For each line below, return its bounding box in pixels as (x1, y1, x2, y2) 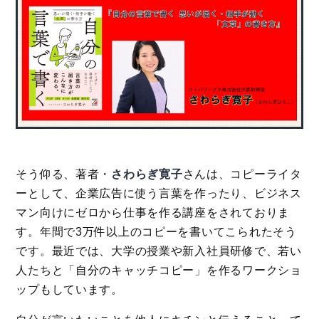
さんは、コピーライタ (182, 167, 302, 180)
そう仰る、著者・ (16, 167, 112, 180)
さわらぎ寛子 (111, 167, 183, 180)
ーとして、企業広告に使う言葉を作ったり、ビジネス (16, 187, 302, 199)
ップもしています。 (16, 283, 123, 296)
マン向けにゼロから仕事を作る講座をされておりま (16, 206, 290, 219)
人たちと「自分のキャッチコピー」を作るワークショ (16, 263, 302, 276)
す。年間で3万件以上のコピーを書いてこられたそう (16, 225, 297, 238)
